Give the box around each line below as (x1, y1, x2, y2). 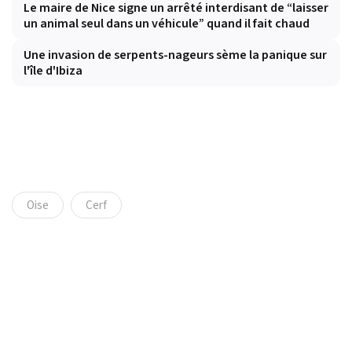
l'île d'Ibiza (24, 62, 82, 80)
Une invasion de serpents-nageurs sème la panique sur (24, 46, 327, 64)
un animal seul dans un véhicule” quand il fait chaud (24, 15, 310, 33)
